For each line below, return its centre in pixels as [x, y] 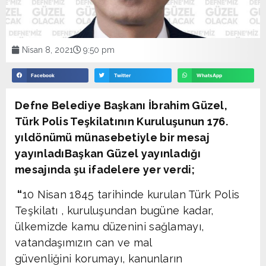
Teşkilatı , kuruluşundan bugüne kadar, [114, 210]
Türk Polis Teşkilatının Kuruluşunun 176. [122, 122]
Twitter [122, 75]
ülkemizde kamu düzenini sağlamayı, [110, 226]
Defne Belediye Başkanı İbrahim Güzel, [121, 106]
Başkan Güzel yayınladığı [132, 154]
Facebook [43, 75]
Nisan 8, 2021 [47, 50]
